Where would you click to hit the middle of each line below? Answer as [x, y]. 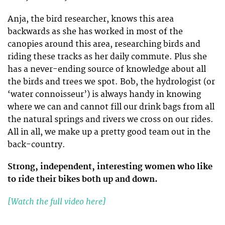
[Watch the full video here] [57, 201]
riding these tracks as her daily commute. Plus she [107, 57]
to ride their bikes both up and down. [83, 179]
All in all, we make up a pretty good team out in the [109, 132]
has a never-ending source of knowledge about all [107, 69]
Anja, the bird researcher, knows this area [91, 19]
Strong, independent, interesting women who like [110, 166]
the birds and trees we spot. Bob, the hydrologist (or [111, 82]
